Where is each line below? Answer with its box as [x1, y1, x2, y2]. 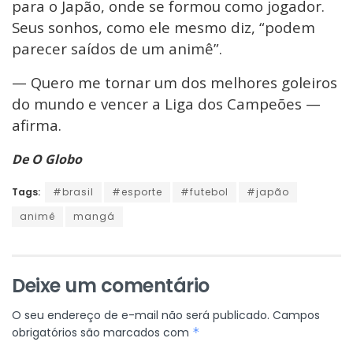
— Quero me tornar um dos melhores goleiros [12, 72, 337, 93]
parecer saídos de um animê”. [12, 39, 222, 59]
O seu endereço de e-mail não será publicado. [12, 307, 269, 324]
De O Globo [12, 150, 82, 169]
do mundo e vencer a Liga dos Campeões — [12, 94, 321, 114]
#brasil [53, 185, 94, 199]
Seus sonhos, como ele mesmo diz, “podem [12, 17, 315, 38]
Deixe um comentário [12, 273, 210, 299]
